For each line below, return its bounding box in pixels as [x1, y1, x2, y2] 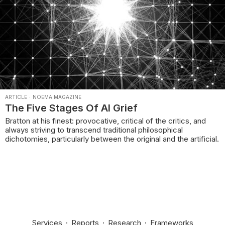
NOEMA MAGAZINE [33, 93, 81, 100]
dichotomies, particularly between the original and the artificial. [5, 134, 219, 144]
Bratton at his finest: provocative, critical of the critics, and [5, 116, 206, 126]
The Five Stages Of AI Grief [5, 101, 138, 114]
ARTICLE [5, 93, 27, 100]
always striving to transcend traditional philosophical [5, 125, 183, 135]
